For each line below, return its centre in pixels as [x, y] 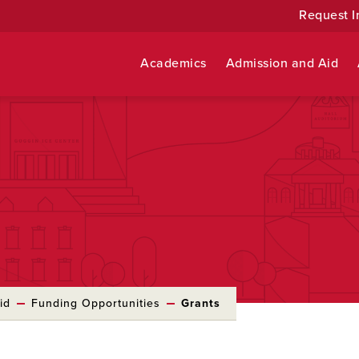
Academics [173, 63]
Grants [200, 303]
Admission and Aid [282, 63]
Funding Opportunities [95, 303]
